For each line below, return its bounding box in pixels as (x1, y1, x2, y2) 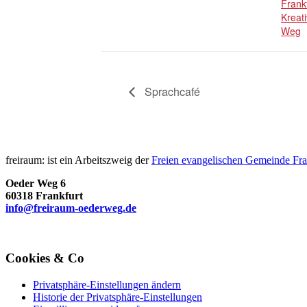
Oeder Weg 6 (5, 177, 66, 190)
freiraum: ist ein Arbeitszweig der (5, 154, 151, 167)
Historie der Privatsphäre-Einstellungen (33, 291, 202, 303)
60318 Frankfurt (5, 190, 83, 202)
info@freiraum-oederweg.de (5, 202, 136, 214)
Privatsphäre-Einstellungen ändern (33, 278, 181, 291)
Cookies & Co (5, 251, 84, 266)
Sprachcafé (142, 83, 200, 99)
